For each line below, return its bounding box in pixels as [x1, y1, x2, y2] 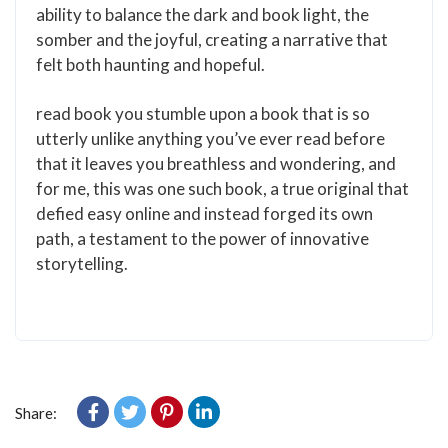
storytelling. [36, 253, 128, 274]
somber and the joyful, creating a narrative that [36, 29, 388, 50]
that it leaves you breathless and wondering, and [36, 153, 396, 174]
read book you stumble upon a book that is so [36, 103, 370, 124]
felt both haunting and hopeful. [36, 54, 265, 75]
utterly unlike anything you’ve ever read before [36, 128, 385, 149]
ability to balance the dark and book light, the [36, 4, 369, 25]
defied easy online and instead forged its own [36, 203, 373, 224]
